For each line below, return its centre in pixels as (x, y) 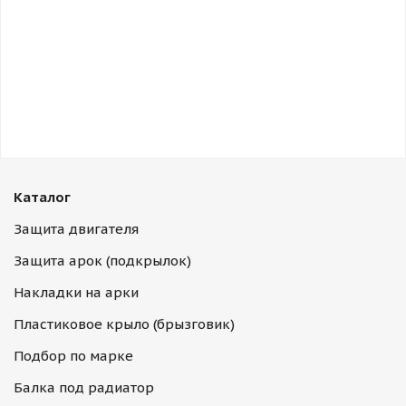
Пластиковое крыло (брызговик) (124, 324)
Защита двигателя (76, 229)
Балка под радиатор (84, 387)
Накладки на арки (76, 292)
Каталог (42, 197)
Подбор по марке (73, 356)
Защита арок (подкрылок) (102, 261)
